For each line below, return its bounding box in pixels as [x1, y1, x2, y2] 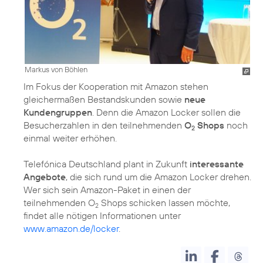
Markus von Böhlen [25, 64, 87, 74]
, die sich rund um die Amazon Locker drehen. [66, 170, 251, 183]
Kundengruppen [23, 106, 92, 118]
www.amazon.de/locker [23, 222, 119, 234]
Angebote [23, 170, 66, 183]
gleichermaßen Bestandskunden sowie [23, 93, 184, 105]
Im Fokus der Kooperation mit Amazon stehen [23, 80, 208, 92]
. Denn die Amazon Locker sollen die [92, 106, 241, 118]
